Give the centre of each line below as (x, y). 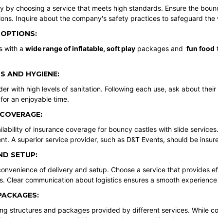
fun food (200, 49)
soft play (121, 49)
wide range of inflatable (64, 49)
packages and (160, 49)
